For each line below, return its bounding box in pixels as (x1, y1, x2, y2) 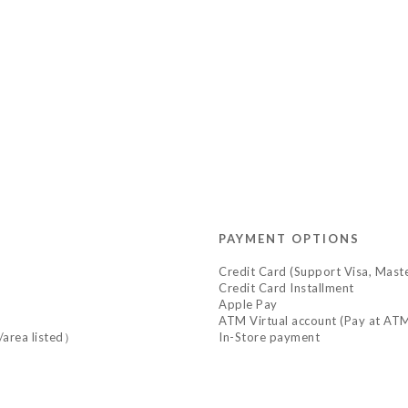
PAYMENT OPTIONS (219, 231, 360, 247)
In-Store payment (219, 330, 320, 345)
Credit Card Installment (219, 280, 354, 296)
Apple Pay (219, 297, 278, 312)
